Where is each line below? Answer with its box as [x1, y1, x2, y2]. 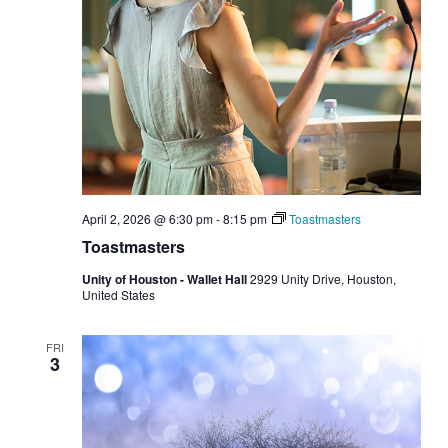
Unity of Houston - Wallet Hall [81, 270, 250, 289]
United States [81, 286, 155, 304]
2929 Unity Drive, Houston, [249, 270, 396, 288]
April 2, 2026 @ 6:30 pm [81, 210, 213, 228]
